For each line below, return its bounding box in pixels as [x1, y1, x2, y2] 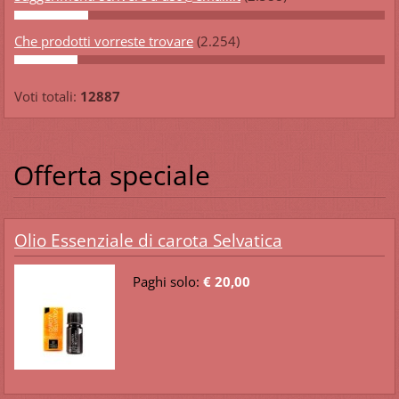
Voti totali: [13, 86, 80, 105]
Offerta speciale [12, 157, 210, 193]
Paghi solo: [132, 272, 203, 290]
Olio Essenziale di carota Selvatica [13, 229, 282, 253]
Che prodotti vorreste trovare [13, 31, 193, 50]
